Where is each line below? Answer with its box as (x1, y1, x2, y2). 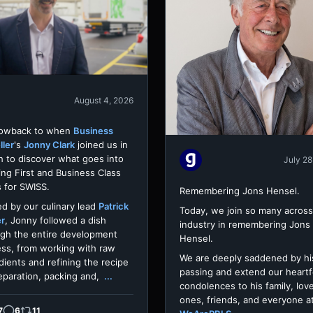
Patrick (99, 201, 129, 212)
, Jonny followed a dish (5, 214, 106, 226)
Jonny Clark (24, 139, 75, 151)
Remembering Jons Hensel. (180, 184, 300, 196)
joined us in (75, 139, 128, 151)
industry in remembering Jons (180, 218, 310, 230)
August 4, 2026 (74, 94, 133, 105)
